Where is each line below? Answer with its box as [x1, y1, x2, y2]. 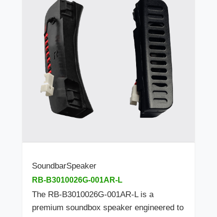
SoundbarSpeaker [32, 161, 96, 171]
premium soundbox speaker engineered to [32, 203, 184, 213]
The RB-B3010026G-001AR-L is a [32, 190, 154, 200]
